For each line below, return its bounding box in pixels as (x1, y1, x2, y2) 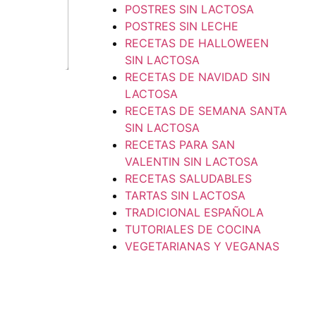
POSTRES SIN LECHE (125, 19, 238, 34)
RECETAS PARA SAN (125, 138, 235, 152)
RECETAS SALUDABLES (125, 171, 252, 186)
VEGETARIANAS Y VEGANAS (125, 239, 279, 254)
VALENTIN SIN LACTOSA (125, 154, 258, 169)
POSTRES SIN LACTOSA (125, 2, 254, 17)
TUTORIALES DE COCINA (125, 222, 261, 237)
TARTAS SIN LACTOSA (125, 188, 245, 203)
